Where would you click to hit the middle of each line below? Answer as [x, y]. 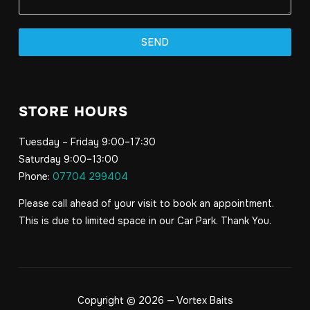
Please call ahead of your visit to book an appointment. [146, 203]
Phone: [35, 176]
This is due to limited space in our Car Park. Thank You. [145, 220]
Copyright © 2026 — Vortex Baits [155, 300]
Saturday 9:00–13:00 [68, 159]
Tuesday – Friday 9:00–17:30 [87, 142]
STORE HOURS [73, 111]
